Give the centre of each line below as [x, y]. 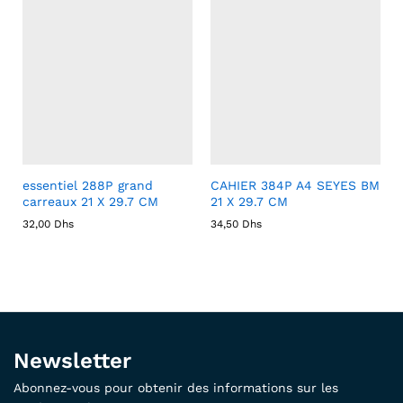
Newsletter [72, 360]
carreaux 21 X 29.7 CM [90, 201]
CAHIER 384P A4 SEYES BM [295, 185]
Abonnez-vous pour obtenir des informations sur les [176, 387]
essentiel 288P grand [88, 185]
